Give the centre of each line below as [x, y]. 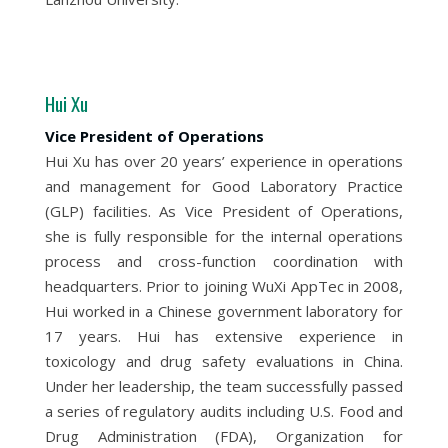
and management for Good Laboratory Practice [224, 186]
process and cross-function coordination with [224, 261]
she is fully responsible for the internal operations [224, 236]
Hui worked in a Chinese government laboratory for [224, 311]
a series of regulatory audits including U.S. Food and [224, 411]
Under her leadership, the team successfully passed [224, 386]
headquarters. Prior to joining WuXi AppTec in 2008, [224, 286]
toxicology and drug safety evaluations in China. [224, 361]
